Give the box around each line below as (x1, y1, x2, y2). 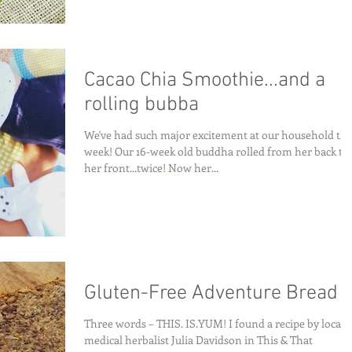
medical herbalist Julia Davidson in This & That (84, 332, 313, 347)
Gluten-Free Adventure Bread (84, 280, 338, 306)
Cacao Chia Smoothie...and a (84, 68, 325, 93)
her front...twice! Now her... (84, 159, 218, 175)
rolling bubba (84, 92, 199, 117)
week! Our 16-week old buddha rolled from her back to (84, 143, 349, 159)
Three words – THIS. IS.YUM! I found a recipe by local (84, 315, 344, 331)
